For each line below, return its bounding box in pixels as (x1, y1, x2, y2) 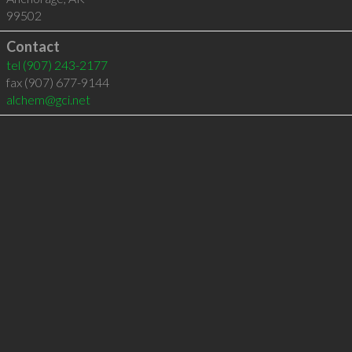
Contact (5, 38, 60, 55)
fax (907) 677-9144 (5, 75, 109, 90)
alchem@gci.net (5, 92, 90, 107)
